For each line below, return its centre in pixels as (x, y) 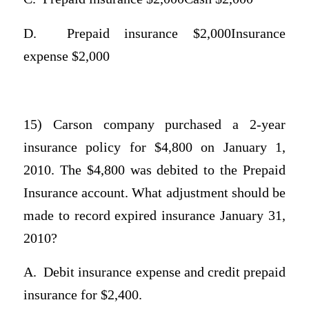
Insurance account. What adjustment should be (154, 192)
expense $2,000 (66, 56)
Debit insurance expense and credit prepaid (165, 272)
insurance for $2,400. (82, 295)
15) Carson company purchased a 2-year (154, 124)
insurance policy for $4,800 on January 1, (154, 147)
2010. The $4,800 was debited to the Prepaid (154, 170)
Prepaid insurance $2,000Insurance (176, 33)
